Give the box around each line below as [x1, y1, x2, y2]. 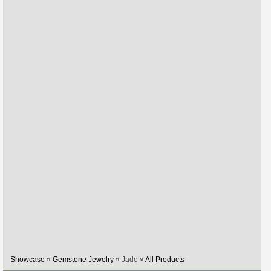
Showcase [10, 255, 45, 264]
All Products [145, 255, 184, 264]
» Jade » [114, 255, 145, 264]
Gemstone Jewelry [53, 255, 114, 264]
